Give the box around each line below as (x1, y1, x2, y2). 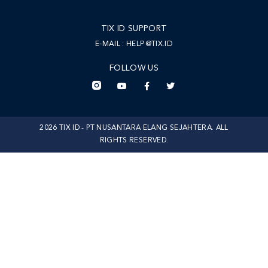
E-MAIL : (95, 41, 127, 48)
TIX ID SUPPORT (100, 25, 167, 33)
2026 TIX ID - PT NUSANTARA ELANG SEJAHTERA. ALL (39, 124, 229, 132)
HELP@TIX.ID (126, 41, 173, 48)
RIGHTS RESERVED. (99, 137, 169, 145)
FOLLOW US (109, 64, 159, 73)
